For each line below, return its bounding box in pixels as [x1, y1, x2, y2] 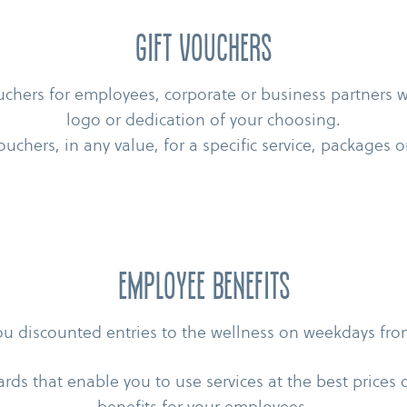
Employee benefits [117, 270, 290, 310]
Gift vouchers [135, 31, 272, 71]
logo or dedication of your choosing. [66, 107, 341, 131]
